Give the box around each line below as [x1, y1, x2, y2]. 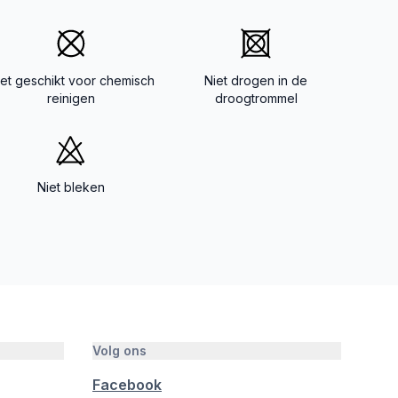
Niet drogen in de [204, 73, 307, 88]
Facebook [92, 376, 162, 394]
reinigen [47, 91, 95, 106]
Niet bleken [37, 179, 105, 195]
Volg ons [92, 343, 147, 358]
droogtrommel [214, 91, 298, 106]
